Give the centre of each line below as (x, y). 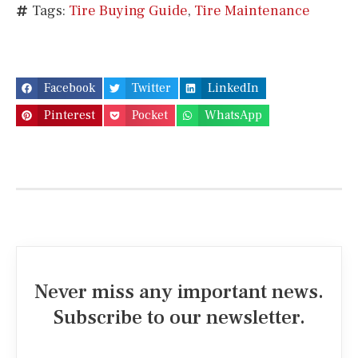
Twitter (152, 88)
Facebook (70, 88)
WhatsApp (234, 115)
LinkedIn (234, 88)
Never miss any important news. (179, 291)
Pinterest (70, 115)
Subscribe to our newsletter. (179, 317)
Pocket (150, 115)
